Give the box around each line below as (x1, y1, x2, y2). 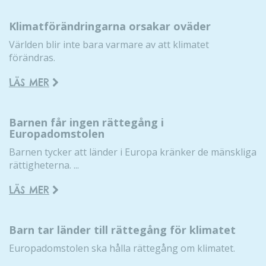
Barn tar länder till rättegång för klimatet (9, 223, 236, 237)
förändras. (9, 51, 55, 65)
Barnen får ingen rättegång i (9, 115, 164, 130)
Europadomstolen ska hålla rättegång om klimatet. (9, 242, 235, 255)
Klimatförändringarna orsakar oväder (9, 19, 211, 34)
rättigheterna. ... (9, 159, 79, 172)
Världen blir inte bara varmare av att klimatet (9, 38, 209, 52)
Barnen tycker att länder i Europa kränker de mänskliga (9, 145, 256, 159)
